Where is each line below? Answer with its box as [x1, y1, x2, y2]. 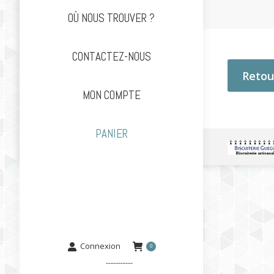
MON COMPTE [82, 87, 141, 103]
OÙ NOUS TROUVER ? [68, 10, 155, 26]
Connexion [80, 240, 120, 251]
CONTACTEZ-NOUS [72, 49, 151, 64]
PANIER [95, 126, 128, 141]
